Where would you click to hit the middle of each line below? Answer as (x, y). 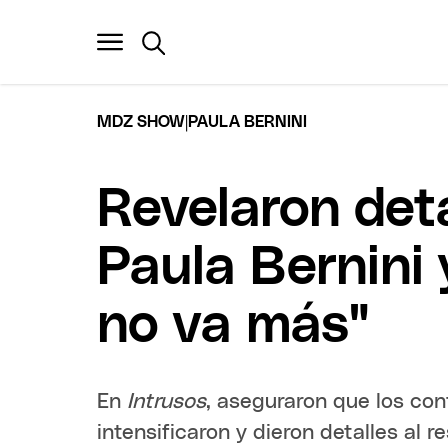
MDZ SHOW (141, 121)
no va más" (233, 326)
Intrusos (167, 401)
